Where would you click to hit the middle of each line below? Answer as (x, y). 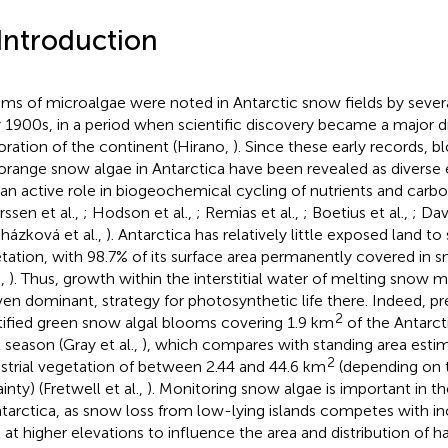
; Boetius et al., (357, 212)
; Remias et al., (249, 212)
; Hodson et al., (139, 212)
